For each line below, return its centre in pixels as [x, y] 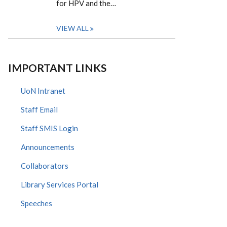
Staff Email [39, 109]
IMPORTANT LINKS [57, 68]
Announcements [48, 147]
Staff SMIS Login [49, 128]
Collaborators [45, 166]
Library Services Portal [60, 184]
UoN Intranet [43, 91]
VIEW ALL [72, 28]
